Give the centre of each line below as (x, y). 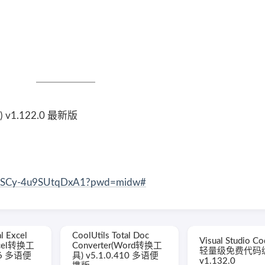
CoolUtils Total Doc (111, 236)
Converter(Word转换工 (117, 246)
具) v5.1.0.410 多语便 (115, 256)
